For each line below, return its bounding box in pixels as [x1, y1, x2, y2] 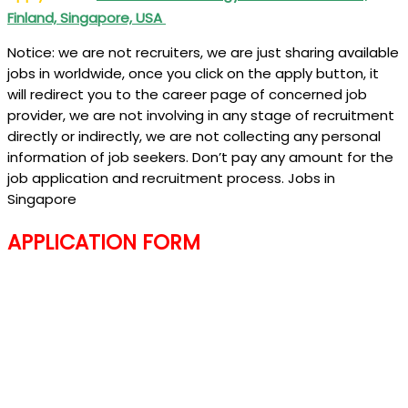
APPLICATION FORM [7, 227, 200, 257]
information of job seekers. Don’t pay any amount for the [7, 147, 393, 167]
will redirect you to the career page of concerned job [7, 84, 367, 104]
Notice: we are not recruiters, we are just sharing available [7, 42, 399, 62]
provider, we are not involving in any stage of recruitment [7, 105, 394, 125]
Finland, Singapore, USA [7, 7, 166, 27]
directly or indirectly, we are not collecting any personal [7, 126, 381, 146]
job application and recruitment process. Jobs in [7, 168, 335, 188]
